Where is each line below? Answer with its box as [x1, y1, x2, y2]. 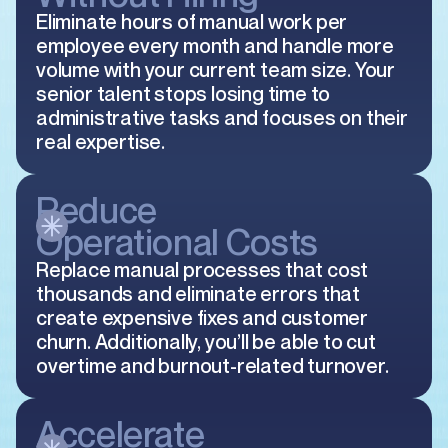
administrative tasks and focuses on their [36, 106, 408, 130]
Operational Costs [36, 220, 318, 263]
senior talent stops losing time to [36, 82, 331, 106]
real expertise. [36, 130, 166, 154]
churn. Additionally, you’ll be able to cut [36, 330, 376, 354]
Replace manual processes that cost [36, 258, 369, 282]
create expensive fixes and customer [36, 306, 368, 330]
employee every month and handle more [36, 34, 394, 58]
